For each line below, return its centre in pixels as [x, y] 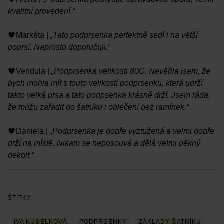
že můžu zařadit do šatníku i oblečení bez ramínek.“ [98, 107]
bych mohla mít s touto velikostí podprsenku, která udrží [105, 83]
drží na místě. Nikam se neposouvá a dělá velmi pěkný [104, 143]
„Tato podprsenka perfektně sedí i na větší [123, 35]
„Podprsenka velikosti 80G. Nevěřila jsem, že [130, 71]
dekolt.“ [21, 155]
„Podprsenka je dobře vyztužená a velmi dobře [131, 131]
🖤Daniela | [28, 131]
